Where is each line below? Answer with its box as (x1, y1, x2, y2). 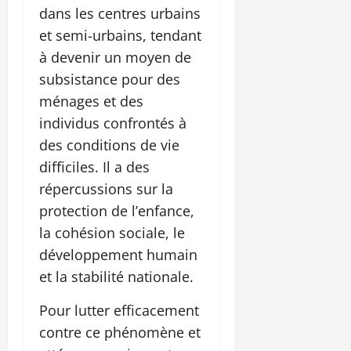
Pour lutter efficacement (39, 301, 199, 320)
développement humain (39, 245, 197, 265)
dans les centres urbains (39, 4, 201, 24)
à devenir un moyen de (39, 48, 191, 67)
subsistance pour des (39, 70, 180, 89)
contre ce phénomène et (39, 323, 201, 342)
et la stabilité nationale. (39, 267, 194, 287)
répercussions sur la (39, 179, 173, 199)
